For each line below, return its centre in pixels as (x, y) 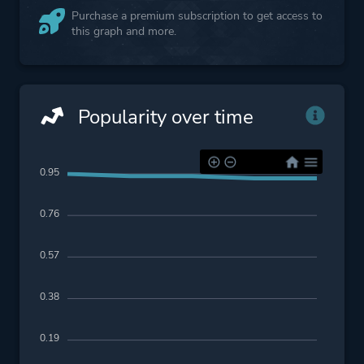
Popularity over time (163, 117)
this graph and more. (124, 31)
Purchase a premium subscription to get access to (197, 15)
